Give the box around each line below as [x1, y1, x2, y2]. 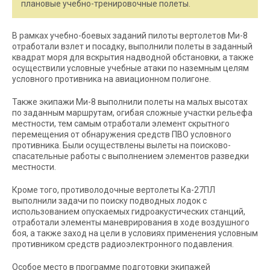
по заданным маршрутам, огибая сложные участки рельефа [12, 108, 253, 118]
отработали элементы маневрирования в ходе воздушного [12, 218, 250, 227]
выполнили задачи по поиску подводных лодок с [12, 196, 207, 206]
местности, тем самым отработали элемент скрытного [12, 119, 230, 128]
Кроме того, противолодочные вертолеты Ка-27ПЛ [12, 185, 215, 195]
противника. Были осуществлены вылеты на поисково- [12, 140, 231, 150]
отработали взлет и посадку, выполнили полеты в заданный [12, 42, 253, 51]
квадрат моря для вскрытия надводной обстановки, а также [12, 52, 254, 62]
